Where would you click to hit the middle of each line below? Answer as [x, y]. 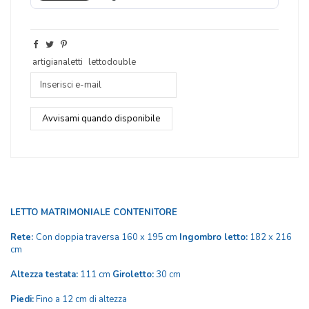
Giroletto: [133, 275]
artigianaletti [57, 62]
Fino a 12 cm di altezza [80, 300]
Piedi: [22, 300]
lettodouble [112, 62]
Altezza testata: [44, 275]
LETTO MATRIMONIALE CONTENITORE [94, 213]
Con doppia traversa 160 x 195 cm [108, 238]
